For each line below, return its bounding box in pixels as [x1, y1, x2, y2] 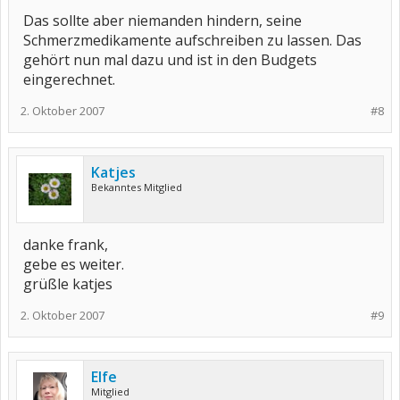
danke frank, [23, 235, 108, 254]
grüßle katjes [23, 274, 112, 294]
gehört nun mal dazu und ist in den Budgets [23, 50, 317, 70]
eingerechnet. [23, 70, 115, 89]
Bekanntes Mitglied [91, 180, 182, 194]
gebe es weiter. [23, 254, 124, 274]
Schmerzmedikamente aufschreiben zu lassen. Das [23, 30, 362, 50]
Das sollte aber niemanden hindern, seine [23, 11, 302, 30]
